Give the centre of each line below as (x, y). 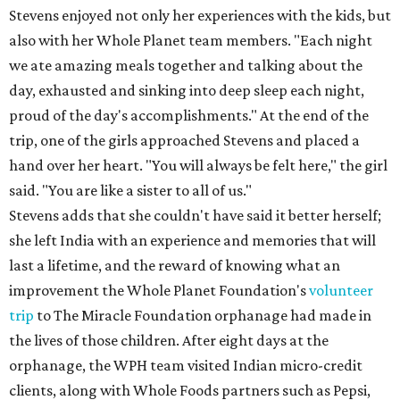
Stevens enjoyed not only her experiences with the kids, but (200, 15)
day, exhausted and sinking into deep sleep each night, (187, 90)
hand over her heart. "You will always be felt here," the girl (198, 165)
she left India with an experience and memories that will (192, 240)
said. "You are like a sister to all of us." (130, 190)
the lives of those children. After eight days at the (169, 340)
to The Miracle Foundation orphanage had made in (203, 315)
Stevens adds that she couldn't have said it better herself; (195, 215)
